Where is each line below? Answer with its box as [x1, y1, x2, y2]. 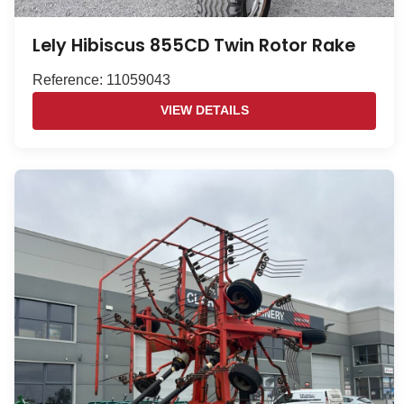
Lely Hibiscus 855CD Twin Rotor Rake [32, 33, 355, 59]
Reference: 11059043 [32, 72, 170, 88]
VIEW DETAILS [160, 104, 249, 118]
